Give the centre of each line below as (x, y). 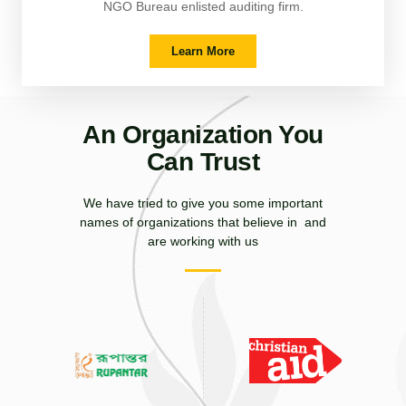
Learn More (203, 52)
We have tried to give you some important (203, 203)
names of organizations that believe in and (203, 222)
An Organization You (203, 134)
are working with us (203, 241)
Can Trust (203, 161)
